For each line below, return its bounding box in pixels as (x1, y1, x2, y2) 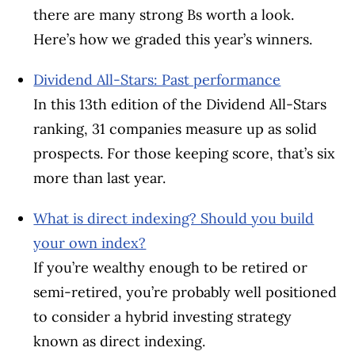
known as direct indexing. (33, 331, 210, 350)
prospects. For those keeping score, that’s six (33, 143, 336, 162)
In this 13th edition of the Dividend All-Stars (33, 94, 327, 113)
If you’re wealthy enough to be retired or (33, 258, 308, 277)
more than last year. (33, 168, 170, 187)
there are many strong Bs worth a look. (33, 5, 295, 24)
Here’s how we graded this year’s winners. (33, 29, 313, 48)
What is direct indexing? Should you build (33, 208, 315, 227)
